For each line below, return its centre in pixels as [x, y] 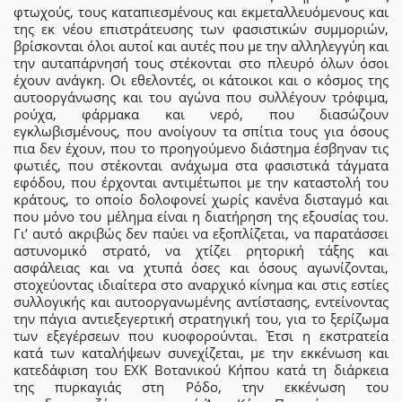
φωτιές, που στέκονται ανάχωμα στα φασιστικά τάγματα [201, 165]
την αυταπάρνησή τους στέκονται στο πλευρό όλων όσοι [201, 62]
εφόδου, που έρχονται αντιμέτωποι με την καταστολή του [201, 182]
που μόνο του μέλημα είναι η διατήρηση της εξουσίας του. [201, 216]
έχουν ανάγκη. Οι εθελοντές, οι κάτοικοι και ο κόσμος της [201, 79]
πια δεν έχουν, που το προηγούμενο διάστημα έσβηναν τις [201, 148]
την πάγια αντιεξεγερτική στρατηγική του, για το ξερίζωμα [201, 318]
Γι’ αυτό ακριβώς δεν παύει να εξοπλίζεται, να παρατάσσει [201, 233]
